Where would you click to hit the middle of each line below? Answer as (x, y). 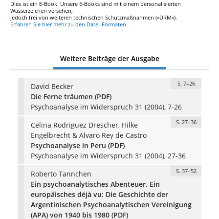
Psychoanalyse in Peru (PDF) (77, 145)
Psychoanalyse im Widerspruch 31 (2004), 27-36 (108, 155)
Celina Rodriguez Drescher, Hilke (84, 125)
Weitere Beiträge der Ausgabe (109, 59)
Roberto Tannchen (61, 174)
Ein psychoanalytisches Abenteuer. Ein (95, 184)
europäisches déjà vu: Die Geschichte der (99, 194)
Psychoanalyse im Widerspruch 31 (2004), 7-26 (106, 107)
